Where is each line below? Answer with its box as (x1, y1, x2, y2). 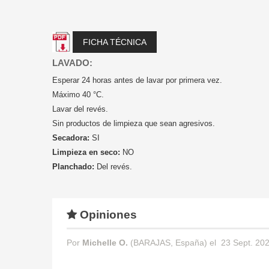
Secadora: (52, 133, 89, 142)
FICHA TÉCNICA (83, 37, 147, 47)
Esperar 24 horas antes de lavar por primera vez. (52, 75, 222, 85)
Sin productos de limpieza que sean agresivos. (52, 118, 215, 128)
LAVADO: (52, 57, 92, 68)
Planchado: (52, 162, 94, 171)
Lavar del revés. (52, 104, 108, 113)
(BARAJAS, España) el (130, 237, 221, 247)
